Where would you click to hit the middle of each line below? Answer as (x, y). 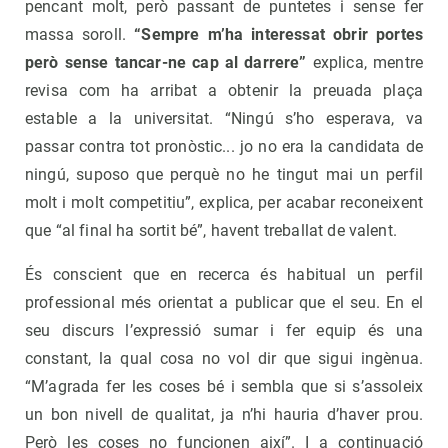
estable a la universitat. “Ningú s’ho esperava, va (224, 119)
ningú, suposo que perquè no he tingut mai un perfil (224, 175)
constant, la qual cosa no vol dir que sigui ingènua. (224, 359)
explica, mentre (364, 63)
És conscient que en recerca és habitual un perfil (224, 275)
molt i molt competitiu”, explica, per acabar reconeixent (224, 203)
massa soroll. (76, 35)
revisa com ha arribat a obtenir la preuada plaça (224, 91)
